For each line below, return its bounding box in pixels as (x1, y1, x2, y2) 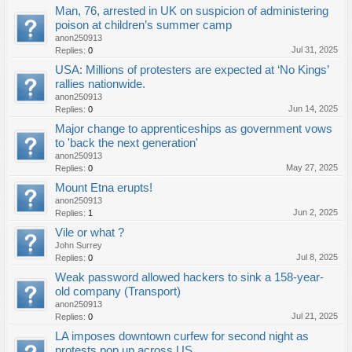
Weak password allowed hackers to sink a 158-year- (55, 271, 324, 284)
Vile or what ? (55, 226, 124, 239)
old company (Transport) (55, 285, 181, 298)
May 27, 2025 (286, 163, 338, 172)
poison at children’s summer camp (55, 19, 232, 31)
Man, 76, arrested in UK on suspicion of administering (55, 5, 328, 17)
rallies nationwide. (55, 78, 145, 90)
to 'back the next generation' (55, 137, 198, 149)
